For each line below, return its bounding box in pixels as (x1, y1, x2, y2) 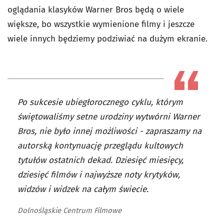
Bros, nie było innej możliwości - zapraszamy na (17, 126, 201, 137)
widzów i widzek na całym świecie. (17, 184, 148, 195)
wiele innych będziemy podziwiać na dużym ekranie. (7, 33, 207, 44)
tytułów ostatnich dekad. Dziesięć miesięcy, (17, 155, 183, 166)
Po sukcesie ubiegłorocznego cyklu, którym (17, 97, 183, 108)
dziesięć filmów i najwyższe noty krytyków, (17, 169, 180, 180)
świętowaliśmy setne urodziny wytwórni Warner (17, 111, 200, 122)
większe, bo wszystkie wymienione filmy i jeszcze (7, 19, 194, 30)
